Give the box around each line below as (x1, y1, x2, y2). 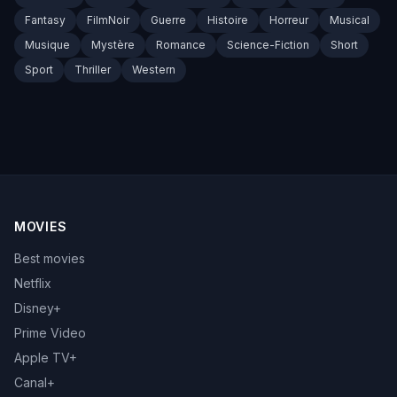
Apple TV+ (14, 350, 77, 365)
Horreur (269, 13, 308, 27)
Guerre (151, 13, 186, 27)
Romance (156, 38, 206, 51)
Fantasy (25, 13, 66, 27)
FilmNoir (87, 13, 129, 27)
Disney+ (14, 300, 61, 315)
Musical (330, 13, 370, 27)
